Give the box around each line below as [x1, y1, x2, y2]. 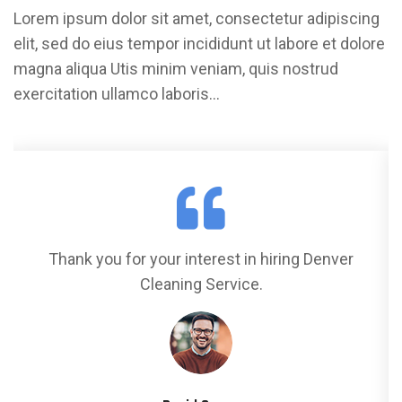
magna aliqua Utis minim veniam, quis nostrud [13, 59, 338, 79]
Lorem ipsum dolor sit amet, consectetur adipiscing [13, 9, 380, 29]
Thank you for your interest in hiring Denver [48, 249, 354, 269]
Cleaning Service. [139, 275, 263, 294]
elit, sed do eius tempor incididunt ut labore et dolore [13, 34, 385, 54]
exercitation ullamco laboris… [13, 84, 220, 104]
